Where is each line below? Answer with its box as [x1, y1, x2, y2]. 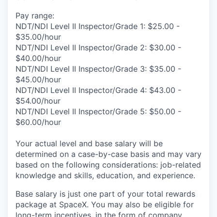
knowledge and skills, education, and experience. [15, 170, 195, 181]
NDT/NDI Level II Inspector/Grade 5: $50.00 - [15, 107, 181, 117]
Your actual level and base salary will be [15, 139, 163, 149]
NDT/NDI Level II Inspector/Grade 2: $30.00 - [15, 43, 181, 53]
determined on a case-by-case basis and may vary [15, 149, 201, 159]
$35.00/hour [15, 32, 61, 42]
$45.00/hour [15, 75, 61, 85]
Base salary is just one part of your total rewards [15, 189, 195, 199]
